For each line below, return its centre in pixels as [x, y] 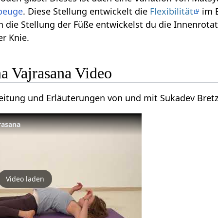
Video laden [25, 179]
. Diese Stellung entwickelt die [87, 11]
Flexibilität [172, 11]
